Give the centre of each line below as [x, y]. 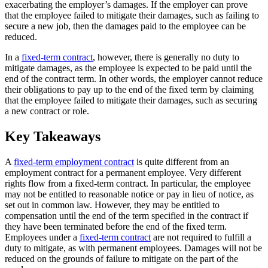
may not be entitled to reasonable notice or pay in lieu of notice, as [129, 194]
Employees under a [42, 237]
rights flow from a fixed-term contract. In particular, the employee [128, 184]
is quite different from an [182, 162]
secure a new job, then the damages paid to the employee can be [125, 26]
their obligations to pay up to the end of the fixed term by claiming [129, 90]
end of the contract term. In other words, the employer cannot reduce [134, 79]
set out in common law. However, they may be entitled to [112, 205]
